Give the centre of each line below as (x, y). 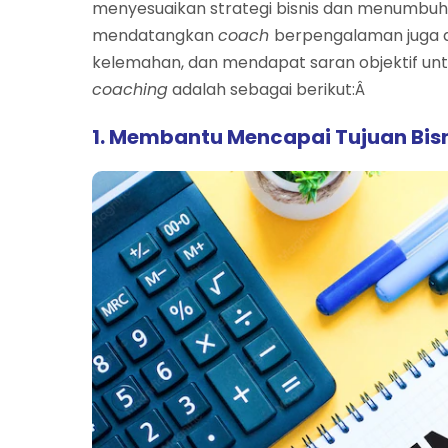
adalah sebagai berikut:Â (268, 89)
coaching (130, 89)
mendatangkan (155, 35)
